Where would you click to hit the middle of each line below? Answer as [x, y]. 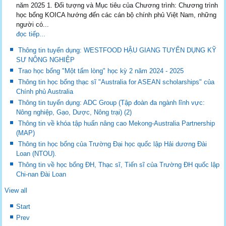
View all [16, 190]
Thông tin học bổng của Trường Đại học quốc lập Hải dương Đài [113, 144]
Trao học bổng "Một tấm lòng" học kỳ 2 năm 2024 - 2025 [101, 71]
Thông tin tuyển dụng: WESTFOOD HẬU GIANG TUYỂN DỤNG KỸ [118, 50]
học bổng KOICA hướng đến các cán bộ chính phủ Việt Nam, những [117, 15]
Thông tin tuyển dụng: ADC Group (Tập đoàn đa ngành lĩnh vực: [112, 102]
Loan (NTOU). [37, 153]
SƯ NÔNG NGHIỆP [46, 60]
